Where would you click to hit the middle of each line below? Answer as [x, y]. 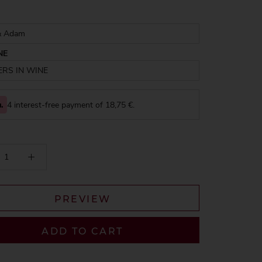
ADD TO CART [82, 231]
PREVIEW [82, 199]
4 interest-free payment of [56, 105]
